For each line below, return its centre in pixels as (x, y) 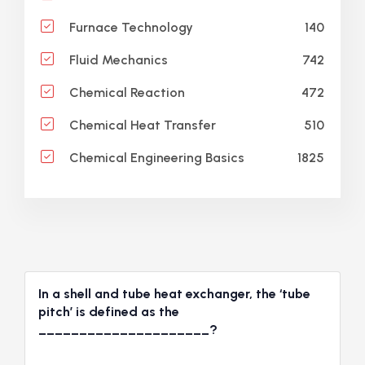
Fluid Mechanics (117, 60)
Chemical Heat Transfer (141, 125)
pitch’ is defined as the (109, 312)
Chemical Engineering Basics (155, 158)
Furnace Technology (130, 28)
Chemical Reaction (125, 93)
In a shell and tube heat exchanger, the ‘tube (174, 294)
